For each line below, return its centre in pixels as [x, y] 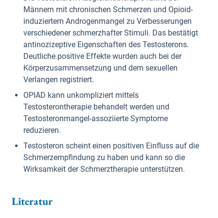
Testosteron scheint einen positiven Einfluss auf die [111, 146]
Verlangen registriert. [59, 80]
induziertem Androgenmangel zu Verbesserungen [108, 21]
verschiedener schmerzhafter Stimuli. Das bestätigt [111, 33]
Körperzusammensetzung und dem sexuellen [100, 68]
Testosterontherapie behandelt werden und [96, 107]
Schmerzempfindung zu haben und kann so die [104, 157]
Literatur [32, 201]
